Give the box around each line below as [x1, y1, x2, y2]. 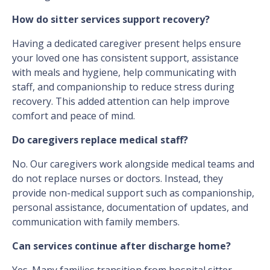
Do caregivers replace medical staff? [12, 133, 188, 147]
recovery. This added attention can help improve [12, 95, 230, 108]
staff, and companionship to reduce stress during [12, 80, 234, 94]
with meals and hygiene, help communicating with [12, 66, 236, 80]
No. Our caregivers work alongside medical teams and [12, 157, 254, 171]
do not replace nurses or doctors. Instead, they [12, 172, 223, 186]
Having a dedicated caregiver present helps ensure [12, 37, 241, 51]
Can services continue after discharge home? [12, 239, 231, 253]
